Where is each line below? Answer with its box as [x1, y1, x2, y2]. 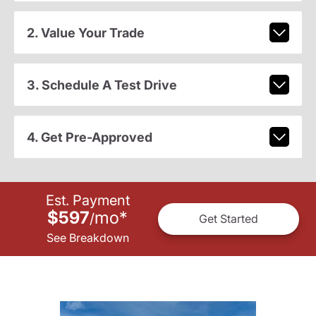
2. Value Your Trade [26, 25, 145, 40]
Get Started [199, 212, 258, 226]
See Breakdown [46, 230, 129, 245]
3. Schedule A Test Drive [26, 77, 177, 92]
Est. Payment [45, 191, 130, 209]
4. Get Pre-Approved [26, 129, 152, 145]
